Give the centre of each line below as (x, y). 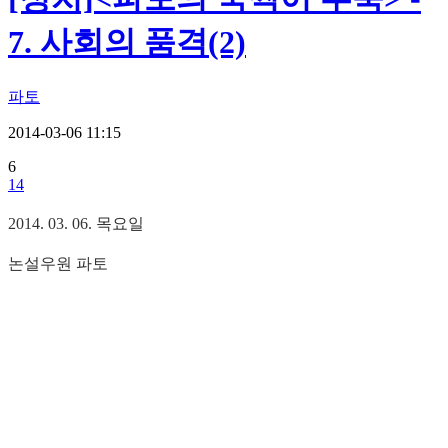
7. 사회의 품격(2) (127, 42)
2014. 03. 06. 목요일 (76, 223)
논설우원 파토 (58, 263)
